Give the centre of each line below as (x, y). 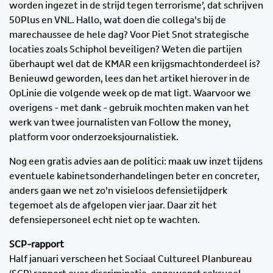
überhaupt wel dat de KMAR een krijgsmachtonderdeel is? (135, 64)
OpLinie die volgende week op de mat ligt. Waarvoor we (130, 94)
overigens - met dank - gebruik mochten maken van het (129, 108)
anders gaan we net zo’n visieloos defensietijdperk (118, 191)
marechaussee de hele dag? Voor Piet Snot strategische (129, 35)
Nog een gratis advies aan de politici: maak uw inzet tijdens (136, 162)
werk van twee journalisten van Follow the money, (120, 123)
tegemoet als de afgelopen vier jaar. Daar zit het (113, 206)
